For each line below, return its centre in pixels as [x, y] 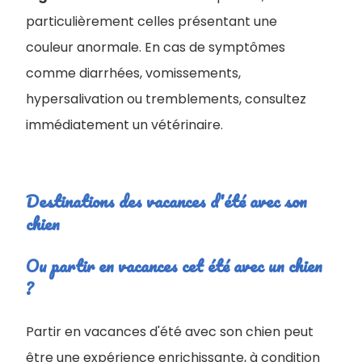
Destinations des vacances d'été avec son [166, 201]
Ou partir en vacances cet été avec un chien [174, 266]
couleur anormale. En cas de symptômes [156, 48]
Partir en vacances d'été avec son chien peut [170, 332]
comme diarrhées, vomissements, [133, 74]
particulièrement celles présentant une [152, 22]
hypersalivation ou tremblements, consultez [166, 99]
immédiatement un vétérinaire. [124, 125]
